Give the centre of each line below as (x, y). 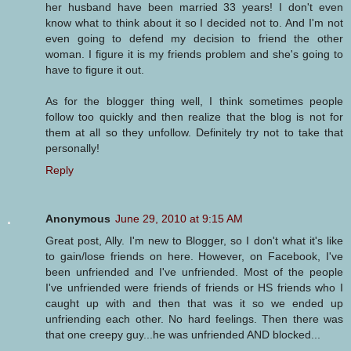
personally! (72, 148)
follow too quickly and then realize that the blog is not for (194, 116)
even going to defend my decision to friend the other (194, 38)
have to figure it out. (95, 69)
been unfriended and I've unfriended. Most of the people (194, 271)
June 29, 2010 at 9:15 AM (179, 218)
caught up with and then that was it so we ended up (194, 303)
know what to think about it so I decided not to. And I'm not (194, 22)
